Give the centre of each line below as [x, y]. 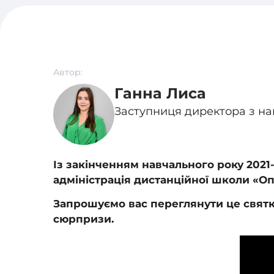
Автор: [68, 72]
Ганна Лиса [160, 93]
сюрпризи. [83, 219]
